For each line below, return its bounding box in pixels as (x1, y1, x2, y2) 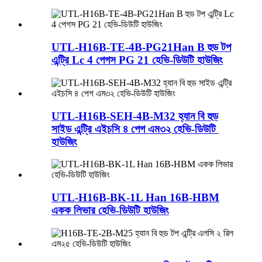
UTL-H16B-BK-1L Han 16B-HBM (51, 191, 219, 204)
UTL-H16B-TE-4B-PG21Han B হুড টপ (51, 41, 231, 54)
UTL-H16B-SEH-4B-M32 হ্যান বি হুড (51, 109, 218, 122)
